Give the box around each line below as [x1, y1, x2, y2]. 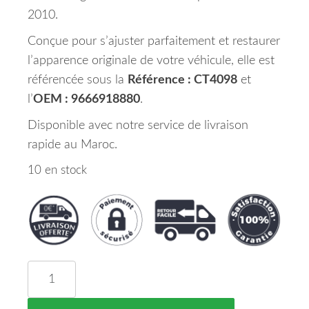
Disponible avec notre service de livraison [28, 119, 248, 132]
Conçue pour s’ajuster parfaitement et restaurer [28, 35, 280, 48]
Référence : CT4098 [128, 74, 237, 86]
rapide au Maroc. [28, 139, 117, 151]
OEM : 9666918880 [33, 93, 140, 106]
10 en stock [28, 165, 87, 176]
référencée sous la [28, 74, 128, 86]
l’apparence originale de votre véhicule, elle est [28, 54, 275, 67]
